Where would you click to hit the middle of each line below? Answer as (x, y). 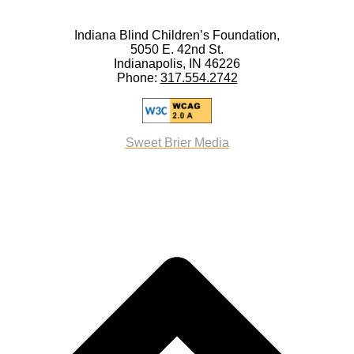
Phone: (138, 77)
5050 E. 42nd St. (177, 49)
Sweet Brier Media (177, 142)
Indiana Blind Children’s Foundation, (177, 35)
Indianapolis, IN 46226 (177, 63)
